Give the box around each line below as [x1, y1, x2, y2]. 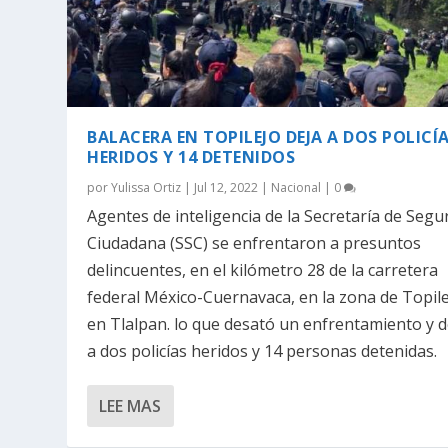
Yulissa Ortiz [111, 179, 182, 197]
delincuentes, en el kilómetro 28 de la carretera [87, 259, 439, 282]
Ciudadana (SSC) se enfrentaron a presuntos [87, 232, 422, 255]
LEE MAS [99, 395, 162, 418]
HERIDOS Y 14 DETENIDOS [87, 146, 296, 169]
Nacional [271, 179, 322, 197]
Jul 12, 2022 [194, 179, 259, 197]
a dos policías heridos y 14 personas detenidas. [87, 340, 438, 363]
